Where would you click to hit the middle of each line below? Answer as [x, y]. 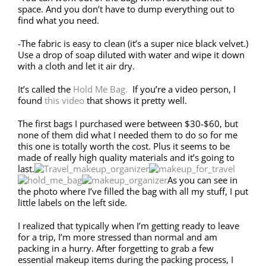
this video [64, 100]
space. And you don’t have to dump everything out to [126, 9]
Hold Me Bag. [100, 89]
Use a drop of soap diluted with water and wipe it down [131, 54]
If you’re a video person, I [182, 89]
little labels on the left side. [72, 202]
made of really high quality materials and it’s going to [126, 157]
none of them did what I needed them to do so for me [128, 134]
